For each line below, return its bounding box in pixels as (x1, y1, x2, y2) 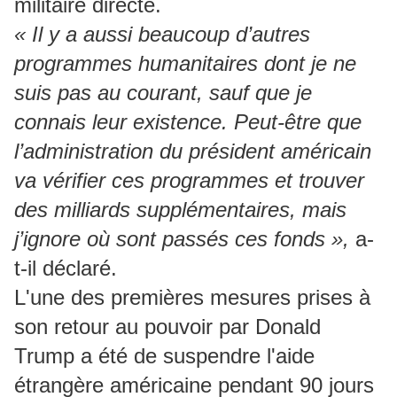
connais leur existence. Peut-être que (14, 109, 362, 134)
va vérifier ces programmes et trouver (14, 167, 364, 192)
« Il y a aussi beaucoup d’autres (14, 21, 310, 46)
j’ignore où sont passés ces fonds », (14, 226, 349, 251)
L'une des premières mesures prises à (14, 284, 370, 309)
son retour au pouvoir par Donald (14, 314, 321, 339)
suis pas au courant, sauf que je (14, 80, 312, 105)
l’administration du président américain (14, 138, 371, 163)
